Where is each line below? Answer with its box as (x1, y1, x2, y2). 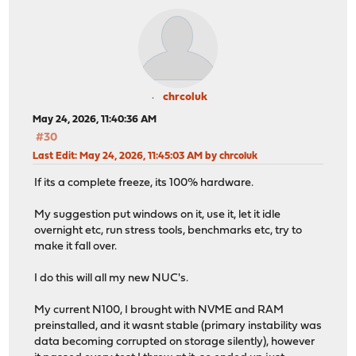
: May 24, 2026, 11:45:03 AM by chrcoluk (75, 150, 258, 161)
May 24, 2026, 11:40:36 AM (33, 114, 157, 125)
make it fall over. (34, 241, 118, 253)
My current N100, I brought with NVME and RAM (34, 304, 284, 317)
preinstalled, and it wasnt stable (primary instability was (34, 320, 323, 333)
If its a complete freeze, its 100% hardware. (34, 177, 257, 190)
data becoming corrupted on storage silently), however (34, 336, 315, 349)
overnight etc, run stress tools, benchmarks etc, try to (34, 225, 303, 238)
